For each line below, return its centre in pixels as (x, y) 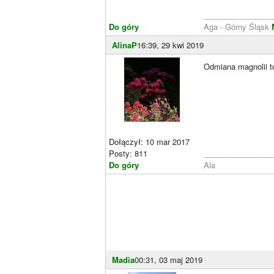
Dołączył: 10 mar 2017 (149, 141)
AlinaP (124, 45)
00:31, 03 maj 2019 (168, 259)
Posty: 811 (128, 153)
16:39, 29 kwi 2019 (170, 45)
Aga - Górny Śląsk (238, 26)
